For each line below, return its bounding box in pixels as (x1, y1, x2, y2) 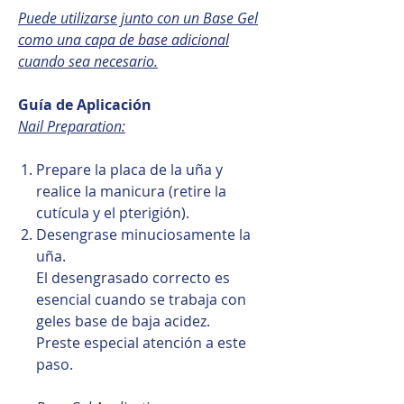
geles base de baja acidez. (36, 310, 210, 331)
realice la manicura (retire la (36, 180, 226, 201)
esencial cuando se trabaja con (36, 289, 246, 309)
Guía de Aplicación (18, 94, 151, 115)
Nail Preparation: (18, 115, 125, 136)
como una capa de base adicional (18, 29, 229, 50)
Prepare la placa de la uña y (36, 159, 223, 179)
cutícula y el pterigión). (36, 202, 189, 223)
